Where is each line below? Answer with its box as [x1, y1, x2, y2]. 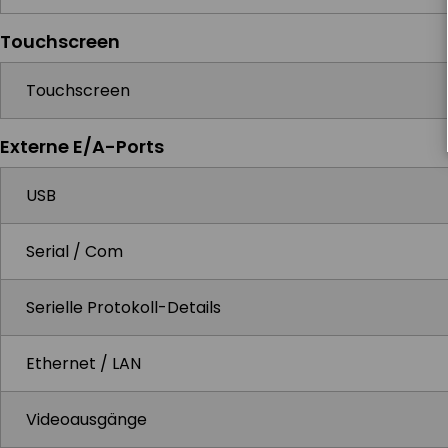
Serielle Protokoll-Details [26, 296, 221, 319]
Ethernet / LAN [26, 352, 141, 375]
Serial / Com [26, 240, 123, 263]
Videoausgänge [26, 408, 147, 431]
